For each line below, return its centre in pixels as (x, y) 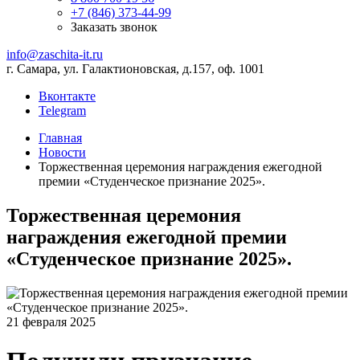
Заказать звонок (114, 27)
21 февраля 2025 (51, 321)
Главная (60, 138)
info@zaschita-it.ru (55, 54)
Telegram (62, 110)
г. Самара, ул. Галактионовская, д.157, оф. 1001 (135, 69)
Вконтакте (67, 96)
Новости (62, 152)
